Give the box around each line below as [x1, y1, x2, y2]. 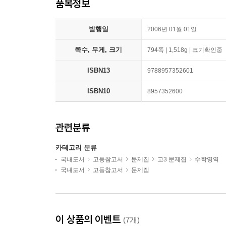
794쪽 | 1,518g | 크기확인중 [147, 46, 222, 53]
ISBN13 [87, 67, 110, 74]
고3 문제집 [157, 156, 187, 163]
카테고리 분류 [55, 144, 97, 151]
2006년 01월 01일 [147, 26, 197, 33]
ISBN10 [87, 87, 110, 95]
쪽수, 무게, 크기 [75, 46, 122, 53]
